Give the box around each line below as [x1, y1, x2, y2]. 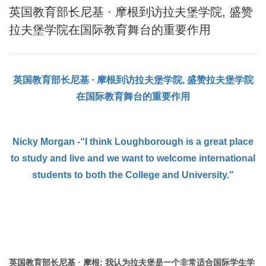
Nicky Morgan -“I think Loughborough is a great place [12, 137, 254, 147]
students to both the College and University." [32, 170, 234, 180]
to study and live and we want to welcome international [11, 153, 255, 163]
